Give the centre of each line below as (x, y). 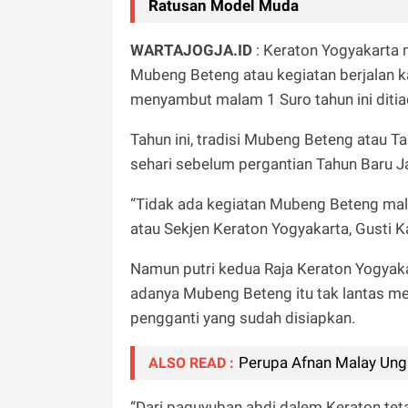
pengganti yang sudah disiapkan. (243, 317)
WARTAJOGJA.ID (191, 50)
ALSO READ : (191, 362)
